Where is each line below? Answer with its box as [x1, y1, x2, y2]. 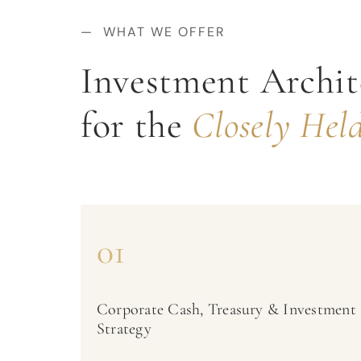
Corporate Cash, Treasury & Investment [96, 300, 356, 319]
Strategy [96, 319, 151, 338]
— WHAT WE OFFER [80, 23, 226, 40]
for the [80, 102, 193, 147]
